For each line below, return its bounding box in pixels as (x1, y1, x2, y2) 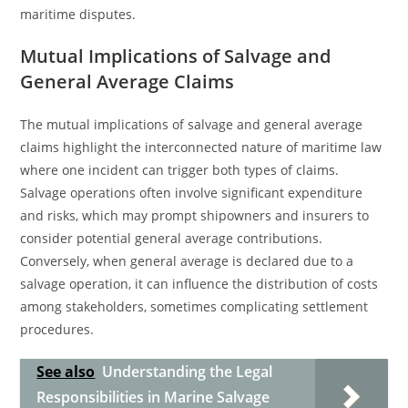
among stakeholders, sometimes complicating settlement (20, 298, 369, 315)
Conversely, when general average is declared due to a (20, 252, 354, 270)
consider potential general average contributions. (20, 229, 323, 247)
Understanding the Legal (102, 362, 273, 382)
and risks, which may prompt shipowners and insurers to (20, 207, 370, 224)
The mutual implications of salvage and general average (20, 116, 363, 133)
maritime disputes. (20, 5, 137, 23)
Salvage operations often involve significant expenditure (20, 184, 363, 201)
